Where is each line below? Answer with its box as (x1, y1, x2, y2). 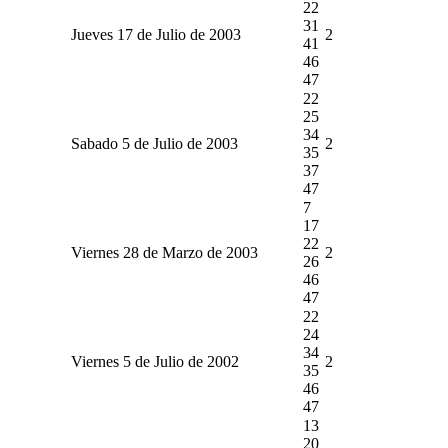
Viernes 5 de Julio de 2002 (70, 352, 239, 370)
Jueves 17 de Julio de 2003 (70, 25, 241, 43)
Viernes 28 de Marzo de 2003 (70, 243, 258, 261)
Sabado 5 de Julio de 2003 (70, 134, 238, 152)
